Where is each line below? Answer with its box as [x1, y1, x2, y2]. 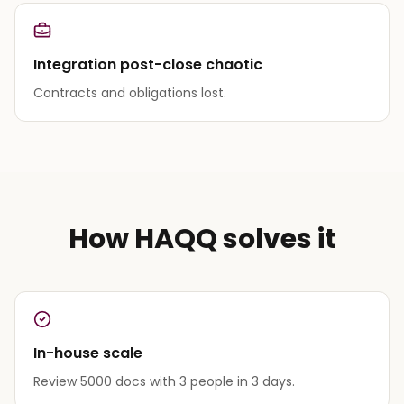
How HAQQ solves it [68, 219, 336, 258]
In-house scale [33, 342, 142, 363]
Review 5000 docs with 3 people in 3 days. [33, 372, 295, 390]
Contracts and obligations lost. [33, 83, 226, 102]
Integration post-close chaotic [33, 53, 262, 75]
